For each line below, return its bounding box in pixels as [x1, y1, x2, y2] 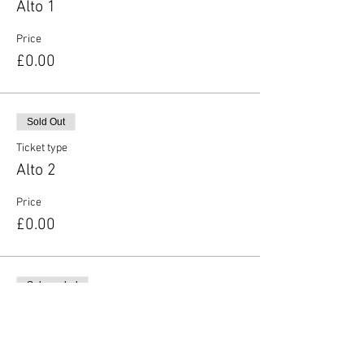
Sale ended [27, 279, 78, 292]
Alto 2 [16, 161, 56, 181]
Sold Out [27, 116, 65, 128]
